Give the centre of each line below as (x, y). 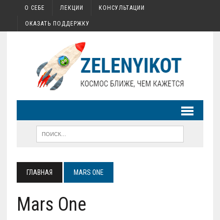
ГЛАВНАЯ (39, 172)
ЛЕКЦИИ (71, 8)
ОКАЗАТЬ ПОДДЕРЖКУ (57, 24)
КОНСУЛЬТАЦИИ (122, 8)
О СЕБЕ (34, 8)
